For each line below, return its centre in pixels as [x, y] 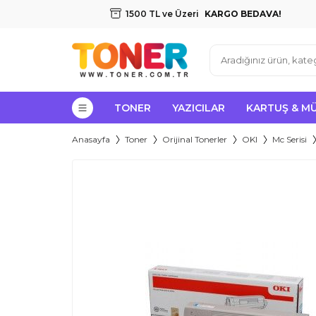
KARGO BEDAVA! [243, 14]
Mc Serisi [290, 139]
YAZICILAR [199, 108]
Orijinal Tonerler [195, 139]
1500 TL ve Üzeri [163, 14]
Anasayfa [91, 139]
